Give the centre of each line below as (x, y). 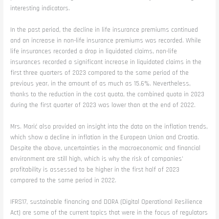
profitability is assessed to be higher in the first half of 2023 (95, 169)
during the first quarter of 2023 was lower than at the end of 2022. (103, 105)
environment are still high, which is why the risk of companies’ (97, 159)
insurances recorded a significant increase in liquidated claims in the (106, 62)
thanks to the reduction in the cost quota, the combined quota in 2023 (108, 94)
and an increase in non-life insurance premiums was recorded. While (106, 40)
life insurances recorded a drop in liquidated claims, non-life (94, 51)
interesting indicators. (40, 8)
